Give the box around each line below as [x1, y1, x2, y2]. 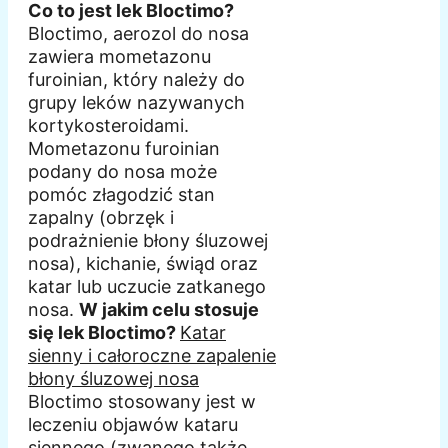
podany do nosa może [28, 160, 217, 182]
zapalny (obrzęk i [28, 206, 174, 228]
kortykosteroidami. [28, 114, 189, 136]
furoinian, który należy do [28, 68, 245, 90]
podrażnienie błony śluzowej [28, 229, 268, 251]
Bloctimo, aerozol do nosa [28, 22, 249, 44]
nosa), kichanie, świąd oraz [28, 252, 258, 274]
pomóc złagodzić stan [28, 183, 215, 205]
